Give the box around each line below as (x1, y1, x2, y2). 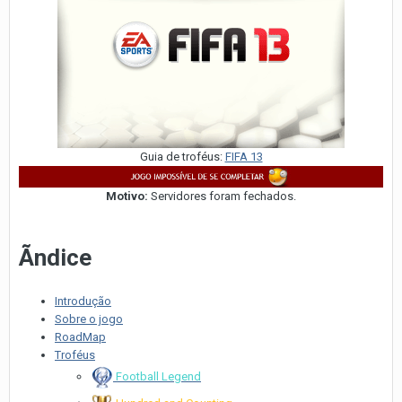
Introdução (55, 293, 111, 308)
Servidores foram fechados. (148, 189, 296, 204)
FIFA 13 (224, 150, 263, 163)
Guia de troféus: (139, 150, 225, 163)
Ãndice (19, 244, 92, 272)
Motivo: (106, 189, 148, 204)
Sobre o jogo (55, 311, 123, 326)
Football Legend (116, 369, 201, 383)
